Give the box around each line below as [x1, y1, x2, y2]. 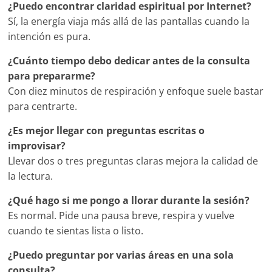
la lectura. [8, 169, 53, 183]
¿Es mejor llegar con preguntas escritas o [8, 124, 205, 138]
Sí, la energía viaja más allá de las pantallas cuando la [8, 15, 250, 29]
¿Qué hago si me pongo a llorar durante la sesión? [8, 194, 250, 208]
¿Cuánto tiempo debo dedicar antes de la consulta [8, 54, 251, 68]
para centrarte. [8, 100, 78, 114]
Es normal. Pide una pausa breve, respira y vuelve [8, 209, 235, 223]
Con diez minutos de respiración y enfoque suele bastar [8, 84, 264, 98]
